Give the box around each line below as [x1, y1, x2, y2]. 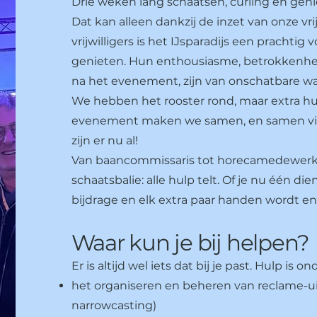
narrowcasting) [71, 299, 156, 312]
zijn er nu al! [71, 134, 138, 147]
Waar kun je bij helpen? [71, 229, 310, 256]
